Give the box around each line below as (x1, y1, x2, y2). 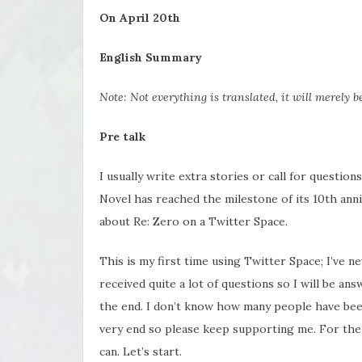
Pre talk (99, 128, 145, 144)
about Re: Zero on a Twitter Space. (99, 213, 288, 229)
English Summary (99, 49, 202, 65)
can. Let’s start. (99, 343, 182, 359)
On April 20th (99, 10, 180, 25)
